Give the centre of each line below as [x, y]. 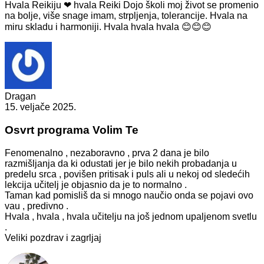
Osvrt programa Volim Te [72, 130]
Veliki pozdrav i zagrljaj [53, 237]
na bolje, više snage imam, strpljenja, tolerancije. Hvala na [126, 16]
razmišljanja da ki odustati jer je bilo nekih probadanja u [121, 163]
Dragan [20, 97]
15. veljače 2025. [40, 107]
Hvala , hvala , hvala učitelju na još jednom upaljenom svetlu [131, 216]
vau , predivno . [37, 206]
